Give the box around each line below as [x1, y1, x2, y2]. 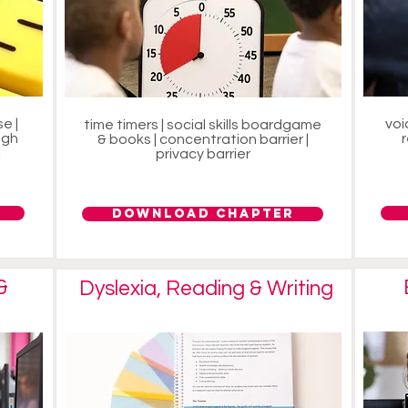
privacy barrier [155, 147, 250, 161]
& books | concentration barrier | [97, 132, 309, 147]
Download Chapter [111, 206, 294, 221]
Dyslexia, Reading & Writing [78, 278, 333, 300]
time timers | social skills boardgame [84, 117, 321, 132]
